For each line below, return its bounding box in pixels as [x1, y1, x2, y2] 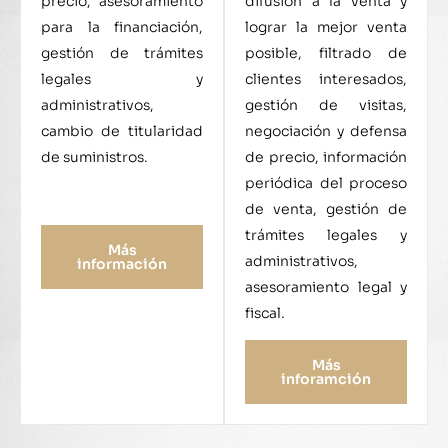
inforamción [281, 370, 371, 389]
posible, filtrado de [245, 44, 407, 63]
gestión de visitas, [245, 96, 407, 115]
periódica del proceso [245, 174, 407, 193]
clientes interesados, [245, 70, 407, 89]
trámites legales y [245, 226, 407, 245]
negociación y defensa [245, 122, 407, 141]
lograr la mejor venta [245, 18, 407, 37]
